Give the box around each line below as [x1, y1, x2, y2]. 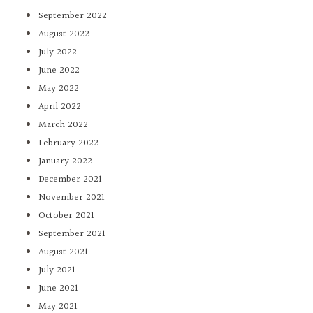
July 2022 [38, 45, 77, 61]
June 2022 [38, 63, 80, 79]
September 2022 [38, 8, 107, 24]
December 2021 [38, 172, 102, 188]
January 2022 [38, 154, 92, 170]
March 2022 [38, 117, 88, 133]
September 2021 [38, 226, 105, 242]
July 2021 [38, 263, 75, 279]
